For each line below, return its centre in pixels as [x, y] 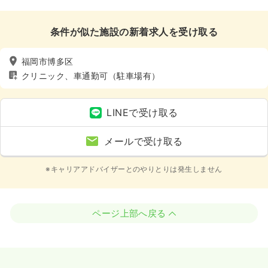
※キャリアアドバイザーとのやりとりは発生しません [134, 169]
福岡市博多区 [48, 61]
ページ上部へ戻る [129, 214]
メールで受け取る [144, 141]
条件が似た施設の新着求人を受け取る [134, 32]
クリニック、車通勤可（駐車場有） [91, 75]
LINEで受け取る [142, 113]
